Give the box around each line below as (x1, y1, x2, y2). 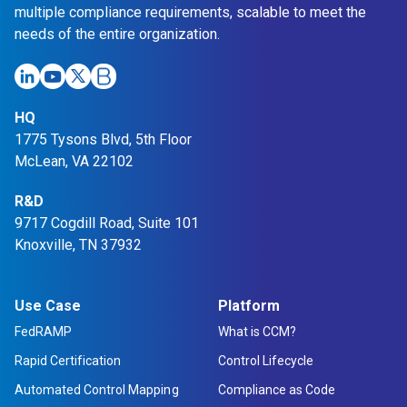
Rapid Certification (15, 353, 122, 368)
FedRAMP (15, 324, 73, 339)
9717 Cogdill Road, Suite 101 (15, 214, 199, 232)
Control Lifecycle (218, 353, 314, 368)
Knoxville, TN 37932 (15, 236, 142, 253)
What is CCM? (218, 324, 297, 339)
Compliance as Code (218, 382, 336, 397)
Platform (218, 297, 281, 314)
